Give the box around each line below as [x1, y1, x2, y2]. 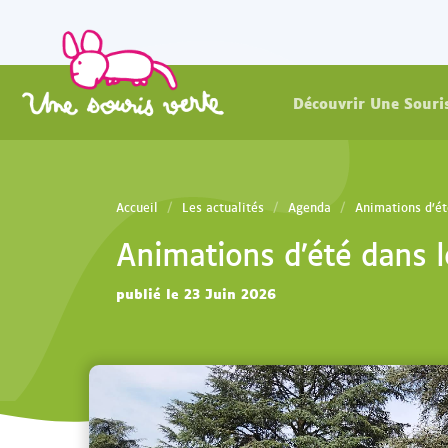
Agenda [288, 197, 332, 217]
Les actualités [182, 197, 265, 217]
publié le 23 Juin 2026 [116, 280, 277, 304]
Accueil [116, 197, 159, 217]
